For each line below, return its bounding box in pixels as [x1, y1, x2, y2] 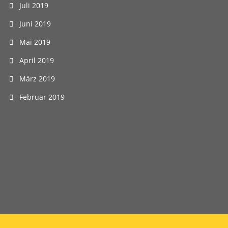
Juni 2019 [19, 19, 51, 28]
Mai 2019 [19, 37, 50, 47]
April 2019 [19, 55, 54, 65]
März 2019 [19, 74, 55, 83]
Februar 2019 [19, 92, 65, 102]
